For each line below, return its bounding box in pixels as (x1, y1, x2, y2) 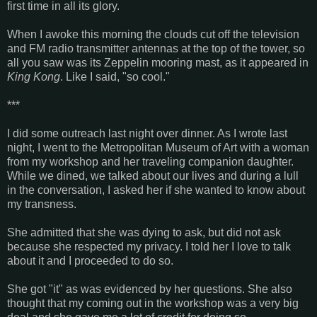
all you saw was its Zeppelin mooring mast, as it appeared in (7, 56, 309, 69)
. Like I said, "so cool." (60, 70, 170, 83)
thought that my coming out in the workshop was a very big (7, 296, 299, 309)
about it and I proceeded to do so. (7, 254, 173, 267)
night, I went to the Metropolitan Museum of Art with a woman (7, 141, 309, 154)
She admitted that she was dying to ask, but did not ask (7, 226, 281, 238)
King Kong (7, 70, 60, 83)
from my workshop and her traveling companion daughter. (7, 155, 294, 168)
